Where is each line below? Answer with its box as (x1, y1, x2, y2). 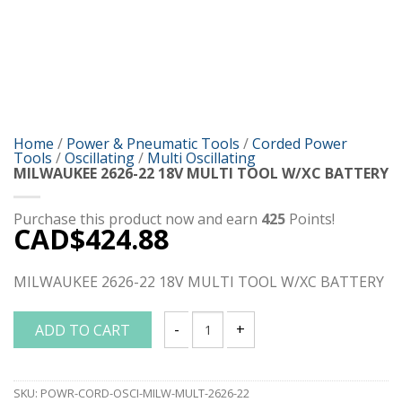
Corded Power (252, 134, 347, 154)
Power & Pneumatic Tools (66, 134, 240, 154)
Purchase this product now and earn (13, 209, 261, 230)
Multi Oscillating (147, 148, 256, 169)
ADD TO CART (35, 320, 130, 341)
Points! (285, 209, 335, 230)
